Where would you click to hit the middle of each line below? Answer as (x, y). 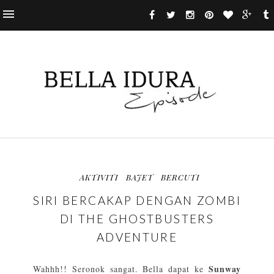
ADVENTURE (137, 237)
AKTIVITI (98, 177)
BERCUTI (180, 177)
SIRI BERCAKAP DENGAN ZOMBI (137, 201)
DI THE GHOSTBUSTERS (137, 219)
